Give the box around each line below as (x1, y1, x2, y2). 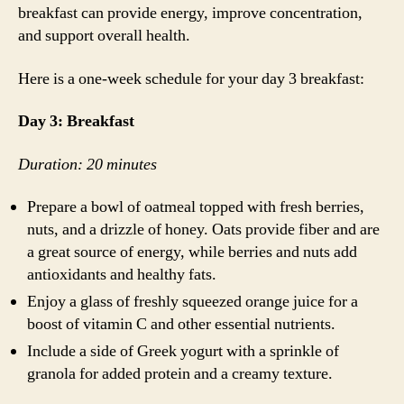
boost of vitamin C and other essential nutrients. (27, 314, 335, 335)
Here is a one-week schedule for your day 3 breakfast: (18, 68, 364, 89)
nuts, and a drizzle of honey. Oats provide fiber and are (27, 219, 380, 240)
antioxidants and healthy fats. (27, 264, 216, 285)
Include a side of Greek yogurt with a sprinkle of (27, 341, 339, 362)
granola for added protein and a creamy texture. (27, 363, 333, 384)
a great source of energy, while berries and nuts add (27, 242, 357, 262)
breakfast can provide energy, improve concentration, (18, 3, 363, 23)
